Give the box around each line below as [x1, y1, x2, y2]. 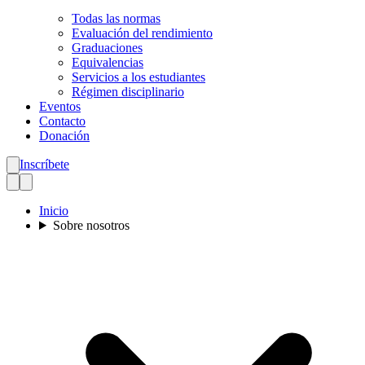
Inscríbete [20, 157, 69, 171]
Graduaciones [72, 41, 143, 55]
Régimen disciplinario [72, 85, 184, 99]
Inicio [39, 204, 68, 218]
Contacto [39, 114, 86, 128]
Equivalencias [72, 55, 143, 69]
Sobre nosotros [52, 218, 130, 232]
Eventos [39, 99, 81, 113]
